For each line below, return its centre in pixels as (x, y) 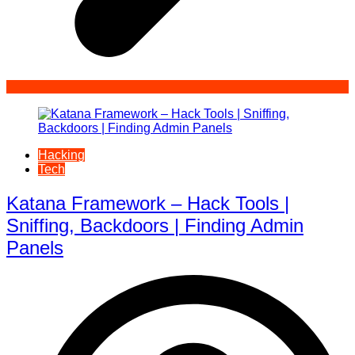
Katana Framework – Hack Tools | (148, 204)
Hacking (61, 155)
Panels (35, 248)
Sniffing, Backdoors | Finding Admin (155, 226)
